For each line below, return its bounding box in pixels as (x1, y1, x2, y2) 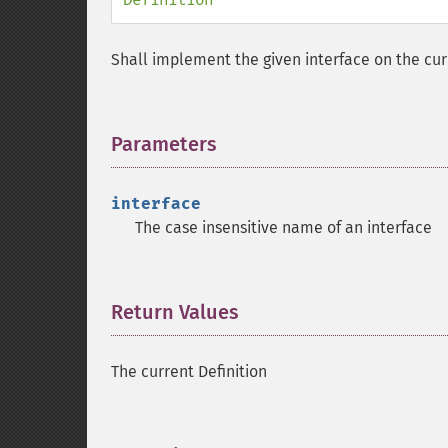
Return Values (111, 300, 239, 324)
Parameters (111, 132, 217, 156)
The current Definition (111, 362, 267, 381)
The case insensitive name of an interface (135, 218, 432, 237)
